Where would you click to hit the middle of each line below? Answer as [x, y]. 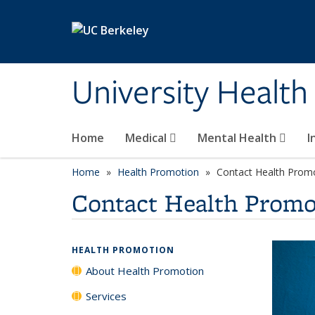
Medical [147, 138]
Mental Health [238, 138]
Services [106, 296]
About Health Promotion [145, 271]
